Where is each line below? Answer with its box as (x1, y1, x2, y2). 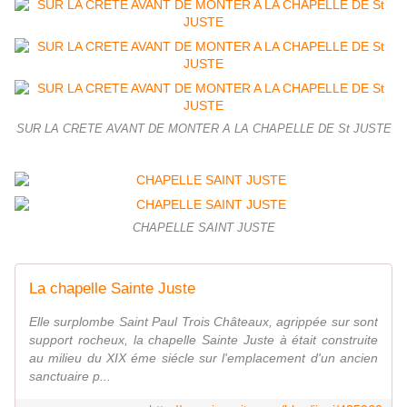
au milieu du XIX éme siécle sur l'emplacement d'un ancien (29, 351, 378, 366)
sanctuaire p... (29, 369, 111, 384)
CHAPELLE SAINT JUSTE (132, 222, 275, 235)
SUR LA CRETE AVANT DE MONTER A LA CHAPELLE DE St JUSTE (15, 123, 392, 136)
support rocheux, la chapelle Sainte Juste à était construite (29, 333, 378, 348)
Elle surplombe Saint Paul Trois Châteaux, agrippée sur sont (29, 314, 378, 330)
